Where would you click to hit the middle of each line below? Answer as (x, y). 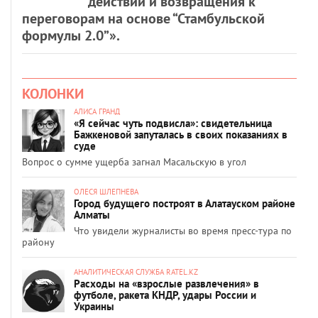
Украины (94, 306)
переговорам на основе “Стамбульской (143, 18)
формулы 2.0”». (71, 35)
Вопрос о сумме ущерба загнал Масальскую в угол (134, 161)
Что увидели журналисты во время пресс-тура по (183, 230)
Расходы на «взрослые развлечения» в (166, 283)
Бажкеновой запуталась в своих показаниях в (181, 134)
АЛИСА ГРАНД (97, 111)
